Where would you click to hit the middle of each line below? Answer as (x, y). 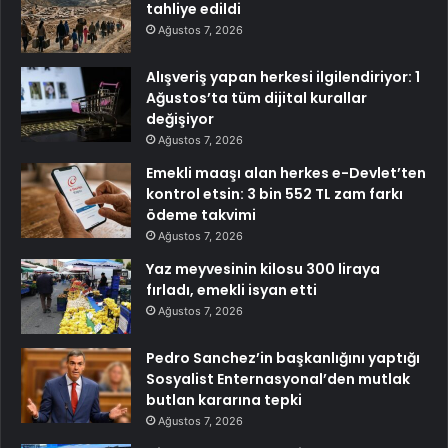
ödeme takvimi (201, 215)
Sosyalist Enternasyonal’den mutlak (278, 379)
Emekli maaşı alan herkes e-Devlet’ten (286, 173)
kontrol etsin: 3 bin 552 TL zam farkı (274, 194)
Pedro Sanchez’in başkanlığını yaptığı (283, 358)
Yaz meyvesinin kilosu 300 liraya (263, 269)
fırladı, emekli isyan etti (231, 290)
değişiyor (180, 119)
